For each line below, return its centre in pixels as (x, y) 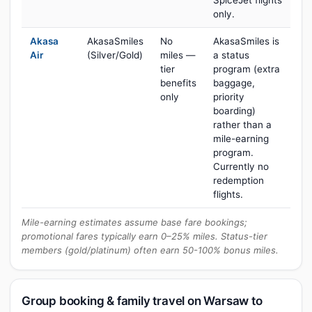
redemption (239, 180)
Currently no (241, 166)
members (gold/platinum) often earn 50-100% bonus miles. (150, 250)
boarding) (234, 111)
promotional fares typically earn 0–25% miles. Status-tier (145, 236)
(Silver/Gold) (115, 55)
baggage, (234, 83)
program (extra (247, 69)
